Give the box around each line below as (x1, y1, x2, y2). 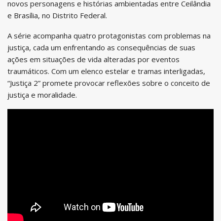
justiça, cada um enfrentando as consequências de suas (7, 42, 195, 52)
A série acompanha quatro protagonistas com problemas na (7, 30, 211, 40)
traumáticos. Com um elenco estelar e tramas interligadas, (7, 66, 205, 76)
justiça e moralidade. (7, 89, 77, 100)
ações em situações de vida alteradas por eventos (7, 54, 180, 64)
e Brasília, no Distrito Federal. (7, 10, 107, 20)
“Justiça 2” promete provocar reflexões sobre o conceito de (7, 77, 210, 88)
